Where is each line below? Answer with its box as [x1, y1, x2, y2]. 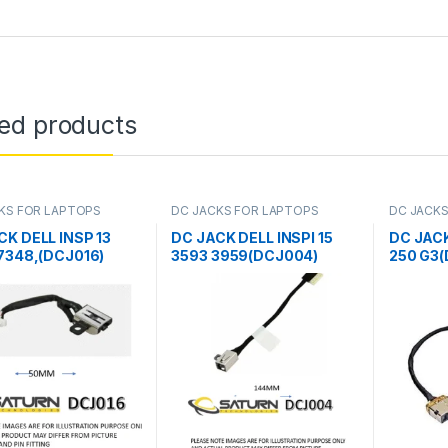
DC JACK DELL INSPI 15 [171, 229, 333, 247]
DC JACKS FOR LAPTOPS [171, 202, 319, 218]
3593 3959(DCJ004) [171, 247, 319, 265]
